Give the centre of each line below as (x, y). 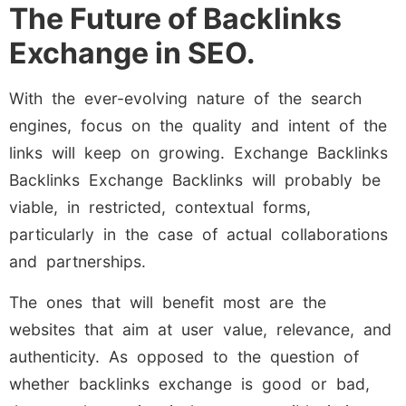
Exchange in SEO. (132, 53)
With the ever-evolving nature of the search (185, 99)
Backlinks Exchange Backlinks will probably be (195, 180)
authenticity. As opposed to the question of (184, 356)
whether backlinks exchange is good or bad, (189, 383)
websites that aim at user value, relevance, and (200, 329)
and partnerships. (77, 262)
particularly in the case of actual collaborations (198, 235)
